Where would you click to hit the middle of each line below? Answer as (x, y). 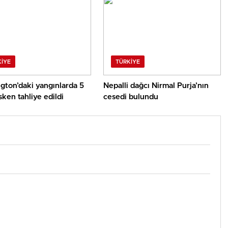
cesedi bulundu (131, 97)
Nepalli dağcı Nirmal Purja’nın (156, 86)
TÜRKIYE (128, 62)
